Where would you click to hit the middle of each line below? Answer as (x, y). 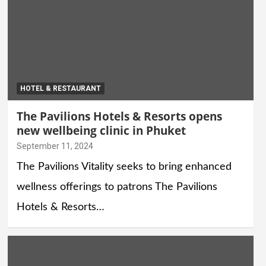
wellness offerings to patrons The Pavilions (117, 187)
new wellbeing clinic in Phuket (101, 130)
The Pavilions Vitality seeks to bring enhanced (124, 167)
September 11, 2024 (55, 146)
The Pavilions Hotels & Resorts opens (119, 116)
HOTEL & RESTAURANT (60, 88)
